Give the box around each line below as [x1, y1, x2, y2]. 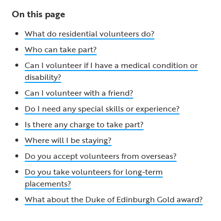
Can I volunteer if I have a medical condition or [25, 59, 198, 71]
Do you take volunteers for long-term [25, 165, 163, 178]
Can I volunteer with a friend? [25, 86, 133, 99]
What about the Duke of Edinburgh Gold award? [25, 193, 203, 205]
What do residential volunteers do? [25, 27, 154, 39]
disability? [25, 71, 61, 83]
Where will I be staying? [25, 134, 111, 146]
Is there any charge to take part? [25, 118, 144, 130]
